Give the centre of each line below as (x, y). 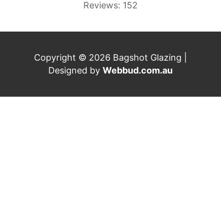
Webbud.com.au (138, 70)
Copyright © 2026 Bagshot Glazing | (110, 57)
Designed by (75, 70)
